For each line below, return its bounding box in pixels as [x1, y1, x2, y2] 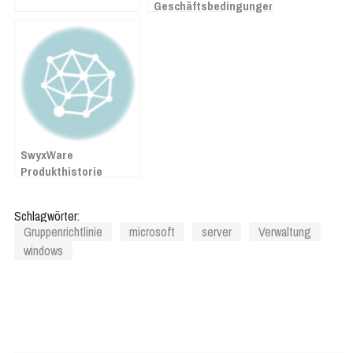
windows [24, 242, 63, 260]
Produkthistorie [20, 163, 102, 180]
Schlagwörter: [14, 207, 80, 225]
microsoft [129, 223, 175, 241]
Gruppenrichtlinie [24, 223, 102, 241]
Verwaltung [258, 223, 311, 241]
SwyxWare [20, 147, 73, 164]
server [202, 223, 232, 241]
